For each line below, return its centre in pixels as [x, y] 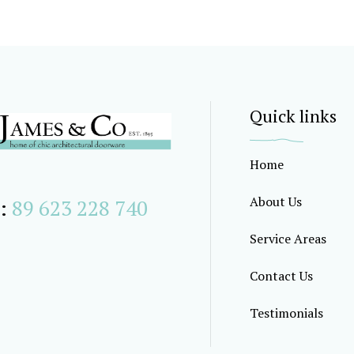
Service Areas [288, 239]
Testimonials [286, 313]
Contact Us [281, 276]
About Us [276, 201]
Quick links [293, 116]
